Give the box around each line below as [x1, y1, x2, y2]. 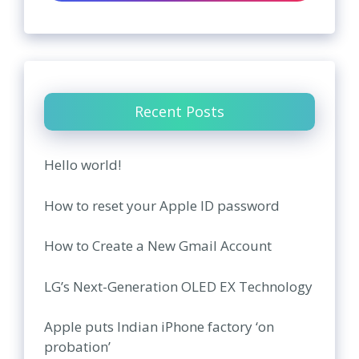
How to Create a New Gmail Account [44, 236, 272, 255]
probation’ [44, 337, 111, 356]
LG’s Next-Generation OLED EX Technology [44, 276, 313, 296]
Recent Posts [135, 102, 224, 121]
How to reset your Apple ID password [44, 196, 280, 215]
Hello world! [44, 155, 121, 174]
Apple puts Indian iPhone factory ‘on [44, 317, 274, 336]
